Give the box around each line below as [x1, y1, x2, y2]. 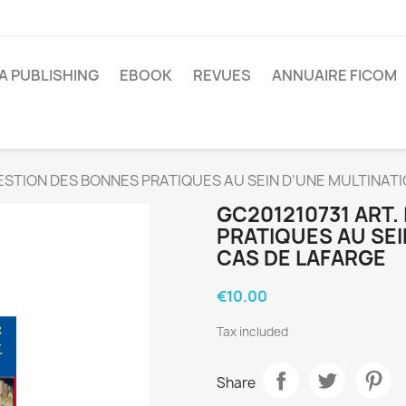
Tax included [217, 324, 288, 341]
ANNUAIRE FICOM [272, 64, 397, 85]
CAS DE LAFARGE [217, 245, 386, 273]
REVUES [193, 64, 251, 85]
